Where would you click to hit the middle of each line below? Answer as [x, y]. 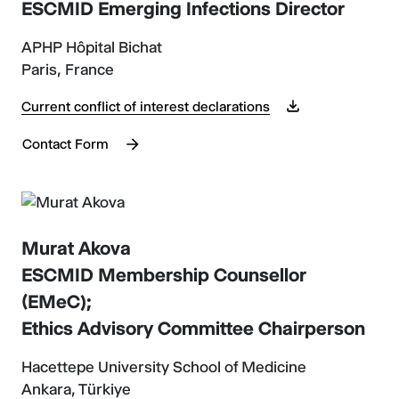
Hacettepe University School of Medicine [164, 366]
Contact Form [65, 143]
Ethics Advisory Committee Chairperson [193, 328]
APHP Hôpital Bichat [92, 47]
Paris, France [68, 69]
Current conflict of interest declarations [146, 106]
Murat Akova [76, 248]
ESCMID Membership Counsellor [163, 274]
